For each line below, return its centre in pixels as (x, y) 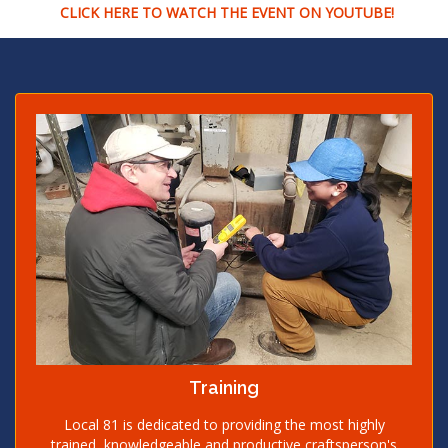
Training (224, 387)
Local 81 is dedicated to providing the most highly (224, 424)
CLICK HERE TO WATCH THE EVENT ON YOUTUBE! (226, 12)
